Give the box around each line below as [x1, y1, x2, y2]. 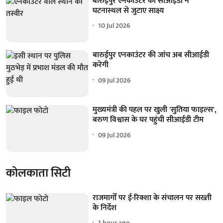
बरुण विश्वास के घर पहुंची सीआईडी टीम [93, 113, 204, 127]
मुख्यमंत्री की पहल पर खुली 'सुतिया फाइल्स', [93, 103, 217, 117]
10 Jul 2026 [98, 20, 131, 32]
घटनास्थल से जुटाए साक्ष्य [93, 3, 164, 17]
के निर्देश [93, 201, 117, 215]
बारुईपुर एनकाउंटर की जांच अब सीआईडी [93, 48, 210, 62]
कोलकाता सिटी [6, 163, 71, 183]
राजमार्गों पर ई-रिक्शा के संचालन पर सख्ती [93, 191, 212, 205]
